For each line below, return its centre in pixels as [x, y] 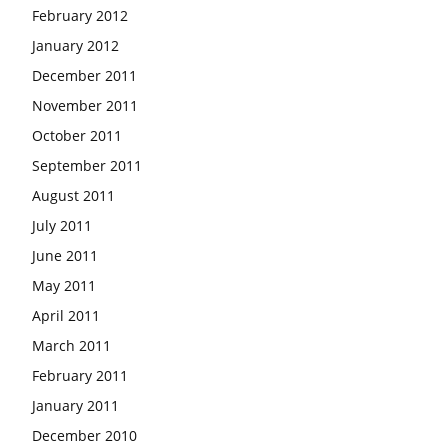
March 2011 [71, 345]
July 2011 [62, 225]
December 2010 [84, 435]
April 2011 [66, 315]
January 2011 [75, 405]
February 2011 [80, 375]
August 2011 [73, 195]
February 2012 [80, 15]
